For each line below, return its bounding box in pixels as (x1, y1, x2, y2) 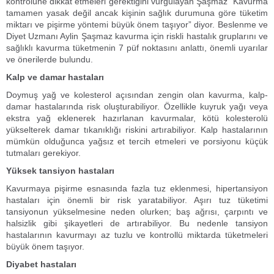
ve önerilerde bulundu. (6, 54, 95, 64)
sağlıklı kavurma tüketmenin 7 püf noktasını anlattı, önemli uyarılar (6, 43, 268, 53)
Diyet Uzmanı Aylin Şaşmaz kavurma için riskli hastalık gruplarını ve (6, 31, 268, 41)
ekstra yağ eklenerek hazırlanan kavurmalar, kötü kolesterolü (6, 113, 268, 123)
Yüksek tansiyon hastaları (6, 166, 114, 176)
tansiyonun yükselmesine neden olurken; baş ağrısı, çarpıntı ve (6, 207, 268, 217)
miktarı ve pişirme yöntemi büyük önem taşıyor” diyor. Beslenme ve (6, 20, 268, 29)
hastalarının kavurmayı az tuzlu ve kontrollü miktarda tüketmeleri (6, 230, 268, 240)
